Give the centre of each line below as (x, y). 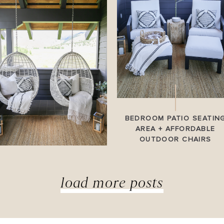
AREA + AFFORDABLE (175, 129)
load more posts (112, 182)
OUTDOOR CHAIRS (175, 139)
